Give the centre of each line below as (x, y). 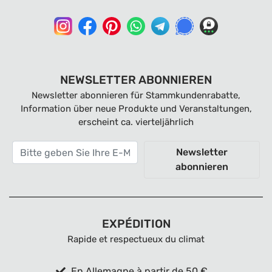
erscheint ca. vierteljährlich (136, 122)
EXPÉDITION (136, 224)
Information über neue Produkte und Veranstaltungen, (136, 109)
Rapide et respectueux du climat (136, 239)
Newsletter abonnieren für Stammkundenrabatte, (136, 95)
